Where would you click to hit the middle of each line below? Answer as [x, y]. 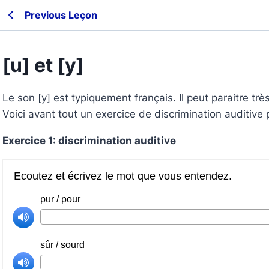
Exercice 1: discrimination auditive [89, 141]
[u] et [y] [43, 65]
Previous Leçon [61, 15]
